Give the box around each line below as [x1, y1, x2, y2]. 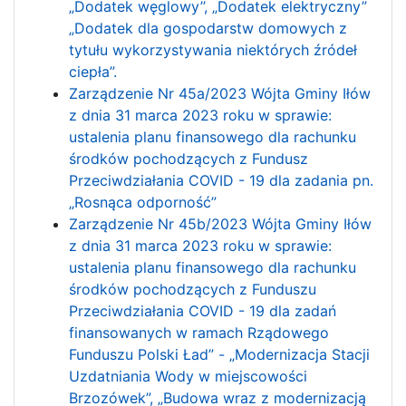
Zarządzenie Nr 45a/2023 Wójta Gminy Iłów [69, 83, 371, 102]
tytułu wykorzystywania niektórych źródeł [69, 40, 357, 59]
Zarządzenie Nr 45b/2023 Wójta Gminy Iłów [69, 214, 372, 233]
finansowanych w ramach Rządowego [69, 323, 329, 342]
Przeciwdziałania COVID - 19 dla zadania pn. [69, 170, 373, 189]
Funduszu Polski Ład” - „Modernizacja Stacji [69, 344, 370, 363]
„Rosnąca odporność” [69, 192, 221, 211]
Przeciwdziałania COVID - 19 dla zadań [69, 301, 336, 320]
